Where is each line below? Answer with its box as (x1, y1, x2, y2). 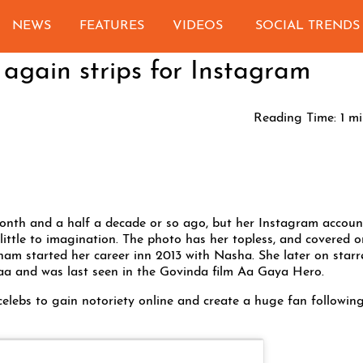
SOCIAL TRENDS (254, 19, 360, 32)
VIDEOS (173, 19, 224, 32)
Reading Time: (254, 112, 336, 125)
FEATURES (79, 19, 145, 32)
